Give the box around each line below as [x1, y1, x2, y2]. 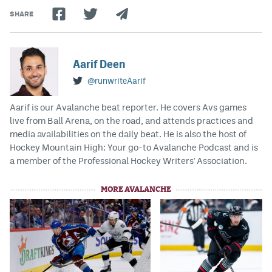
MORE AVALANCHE [101, 185, 171, 194]
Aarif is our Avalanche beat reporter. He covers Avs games [10, 101, 246, 112]
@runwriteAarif [87, 76, 146, 86]
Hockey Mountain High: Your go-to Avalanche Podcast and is [10, 141, 258, 152]
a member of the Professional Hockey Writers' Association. [10, 155, 247, 166]
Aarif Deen [73, 58, 125, 71]
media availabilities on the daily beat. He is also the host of [10, 128, 246, 139]
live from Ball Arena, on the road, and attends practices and [10, 115, 253, 126]
